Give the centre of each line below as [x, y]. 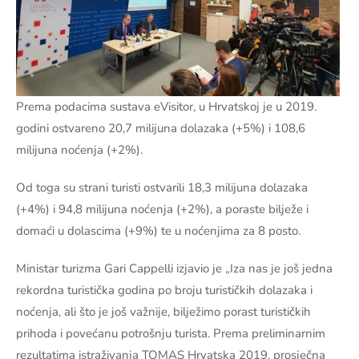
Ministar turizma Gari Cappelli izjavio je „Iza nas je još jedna [174, 268]
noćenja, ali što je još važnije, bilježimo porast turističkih [163, 311]
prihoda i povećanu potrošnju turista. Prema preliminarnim [171, 333]
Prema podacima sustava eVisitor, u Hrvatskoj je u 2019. [166, 106]
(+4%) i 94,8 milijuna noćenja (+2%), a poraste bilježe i [162, 209]
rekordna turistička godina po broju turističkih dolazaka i [164, 290]
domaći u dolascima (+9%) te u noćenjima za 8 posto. [158, 230]
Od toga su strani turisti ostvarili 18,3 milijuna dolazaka [162, 187]
